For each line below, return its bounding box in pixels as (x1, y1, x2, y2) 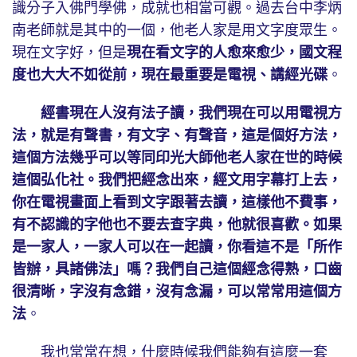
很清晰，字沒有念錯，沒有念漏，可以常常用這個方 (12, 284, 342, 300)
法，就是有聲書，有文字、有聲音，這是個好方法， (12, 127, 342, 144)
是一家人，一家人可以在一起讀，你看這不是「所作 (12, 239, 342, 256)
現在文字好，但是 (12, 45, 127, 61)
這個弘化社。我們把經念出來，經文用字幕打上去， (12, 172, 342, 189)
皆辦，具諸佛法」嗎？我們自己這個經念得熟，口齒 (12, 261, 342, 278)
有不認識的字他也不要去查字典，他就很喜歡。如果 (12, 217, 342, 233)
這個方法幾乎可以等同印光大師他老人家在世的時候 (12, 150, 342, 167)
